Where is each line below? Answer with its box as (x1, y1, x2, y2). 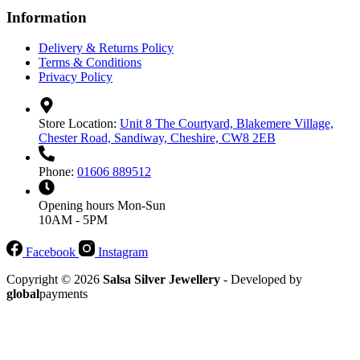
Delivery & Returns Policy (39, 41, 174, 55)
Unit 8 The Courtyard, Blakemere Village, (120, 117, 333, 131)
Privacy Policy (39, 70, 112, 84)
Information (6, 8, 87, 26)
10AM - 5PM (39, 213, 108, 227)
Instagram (98, 245, 148, 260)
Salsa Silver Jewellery (103, 272, 220, 287)
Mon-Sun (117, 198, 166, 213)
